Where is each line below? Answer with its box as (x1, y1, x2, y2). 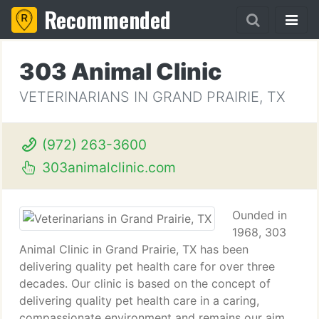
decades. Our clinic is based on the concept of (19, 276, 271, 291)
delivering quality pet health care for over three (19, 259, 275, 273)
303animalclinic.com (38, 159, 176, 176)
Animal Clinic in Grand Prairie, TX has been (19, 242, 249, 256)
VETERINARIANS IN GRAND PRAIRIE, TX (19, 88, 285, 105)
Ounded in (232, 208, 287, 222)
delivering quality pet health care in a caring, (19, 293, 259, 308)
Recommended (44, 4, 171, 36)
